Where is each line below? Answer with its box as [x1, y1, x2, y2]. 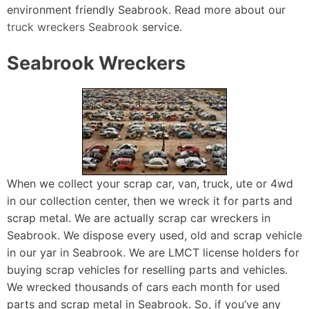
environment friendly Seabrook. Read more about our [7, 3, 286, 17]
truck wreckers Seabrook [7, 20, 139, 34]
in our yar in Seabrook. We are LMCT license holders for [7, 245, 299, 259]
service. [139, 20, 182, 34]
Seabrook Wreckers [7, 52, 186, 75]
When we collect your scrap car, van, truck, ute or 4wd [7, 176, 293, 190]
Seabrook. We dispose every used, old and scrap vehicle [7, 228, 302, 242]
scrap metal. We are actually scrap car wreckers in [7, 210, 270, 225]
